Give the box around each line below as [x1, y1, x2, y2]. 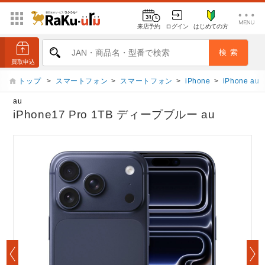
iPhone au [222, 77, 260, 85]
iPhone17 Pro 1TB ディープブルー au [13, 108, 215, 121]
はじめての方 [193, 22, 228, 30]
